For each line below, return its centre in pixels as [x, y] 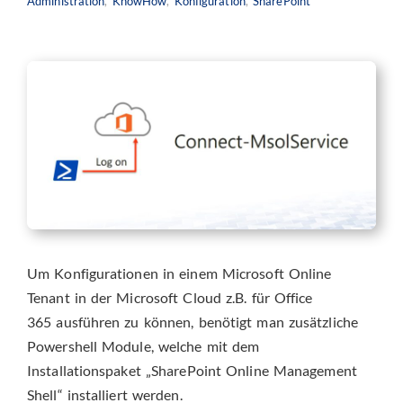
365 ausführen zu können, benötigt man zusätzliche [193, 321]
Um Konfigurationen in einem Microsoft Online [179, 273]
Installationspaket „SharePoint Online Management [192, 370]
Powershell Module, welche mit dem [143, 345]
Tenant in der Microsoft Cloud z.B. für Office [170, 297]
